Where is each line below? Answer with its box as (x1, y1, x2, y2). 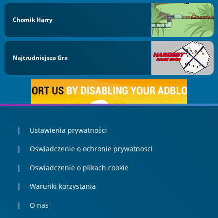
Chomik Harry (13, 15, 53, 24)
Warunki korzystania (29, 182, 96, 191)
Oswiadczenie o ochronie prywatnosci (29, 144, 153, 154)
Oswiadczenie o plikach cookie (29, 163, 128, 172)
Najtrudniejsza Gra (13, 54, 68, 62)
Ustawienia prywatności (29, 125, 107, 135)
